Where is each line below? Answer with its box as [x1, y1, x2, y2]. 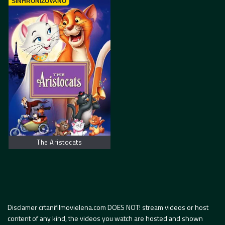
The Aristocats [37, 137, 82, 148]
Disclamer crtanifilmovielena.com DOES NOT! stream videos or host [8, 201, 208, 212]
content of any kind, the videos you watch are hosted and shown [8, 212, 203, 223]
